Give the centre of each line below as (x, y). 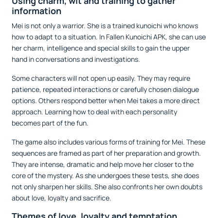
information (36, 11)
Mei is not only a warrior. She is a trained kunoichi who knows (105, 26)
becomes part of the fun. (50, 123)
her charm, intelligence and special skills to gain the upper (101, 48)
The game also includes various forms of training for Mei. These (109, 142)
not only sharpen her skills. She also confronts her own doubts (107, 187)
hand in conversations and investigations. (76, 59)
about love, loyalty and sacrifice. (62, 198)
